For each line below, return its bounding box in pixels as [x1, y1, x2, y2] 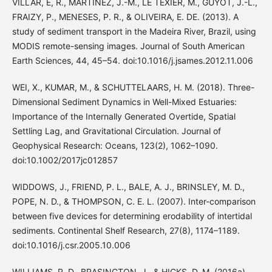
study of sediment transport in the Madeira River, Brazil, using [12, 26, 256, 37]
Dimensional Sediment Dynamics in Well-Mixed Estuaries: [12, 97, 237, 107]
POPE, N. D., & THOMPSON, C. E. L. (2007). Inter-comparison [12, 196, 256, 207]
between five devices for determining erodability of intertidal [12, 211, 252, 222]
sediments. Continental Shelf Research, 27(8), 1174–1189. [12, 225, 240, 236]
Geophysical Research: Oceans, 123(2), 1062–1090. [12, 140, 218, 151]
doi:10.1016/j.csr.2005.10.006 [12, 240, 131, 251]
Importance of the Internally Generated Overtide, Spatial [12, 111, 236, 122]
